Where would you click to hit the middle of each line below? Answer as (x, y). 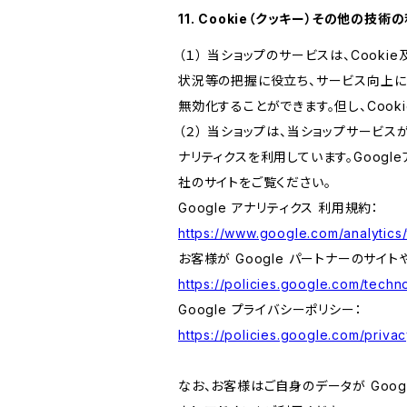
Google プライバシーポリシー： (270, 309)
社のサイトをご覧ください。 (255, 182)
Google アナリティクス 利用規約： (279, 208)
